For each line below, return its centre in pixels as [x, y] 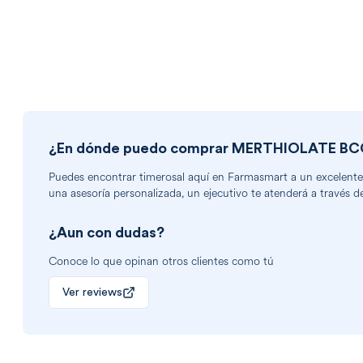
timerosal [162, 177]
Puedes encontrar [94, 177]
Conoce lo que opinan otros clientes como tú [161, 262]
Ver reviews [92, 293]
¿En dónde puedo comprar [140, 149]
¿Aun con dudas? [107, 233]
